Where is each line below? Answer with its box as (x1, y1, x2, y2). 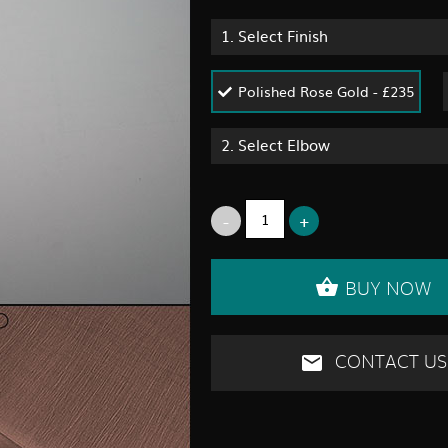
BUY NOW (345, 281, 432, 300)
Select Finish (238, 24, 328, 48)
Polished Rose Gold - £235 (238, 81, 414, 102)
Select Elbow (238, 133, 330, 157)
